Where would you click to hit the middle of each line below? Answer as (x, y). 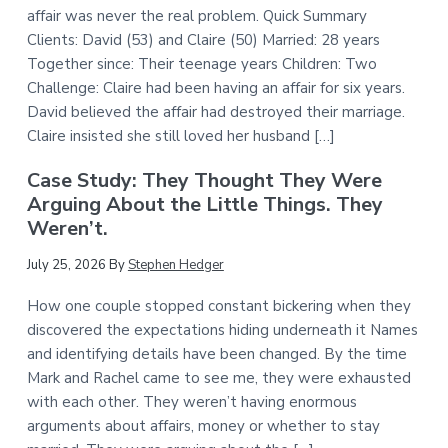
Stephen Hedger (175, 264)
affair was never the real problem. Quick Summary (196, 16)
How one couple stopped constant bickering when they (218, 305)
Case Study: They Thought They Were (204, 181)
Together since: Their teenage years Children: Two (201, 64)
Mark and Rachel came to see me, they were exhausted (218, 377)
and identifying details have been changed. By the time (216, 353)
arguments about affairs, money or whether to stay (203, 425)
